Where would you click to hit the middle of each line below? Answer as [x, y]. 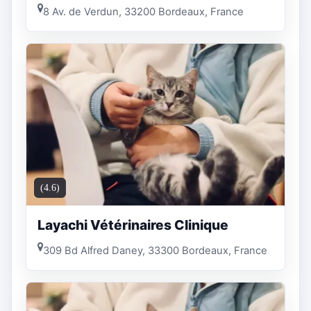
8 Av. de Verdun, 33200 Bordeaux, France [143, 11]
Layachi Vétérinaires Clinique [133, 225]
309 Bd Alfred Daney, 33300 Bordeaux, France [155, 251]
